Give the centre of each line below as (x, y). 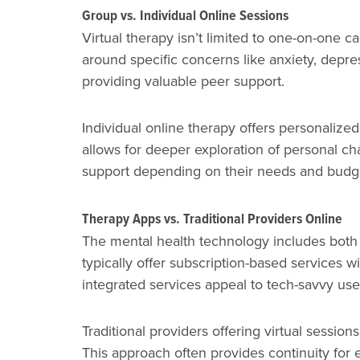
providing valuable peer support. (183, 80)
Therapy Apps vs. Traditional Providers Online (212, 218)
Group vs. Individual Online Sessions (185, 15)
